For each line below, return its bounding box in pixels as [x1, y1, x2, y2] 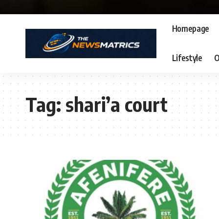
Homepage [172, 23, 210, 34]
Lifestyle [172, 52, 202, 64]
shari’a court [66, 91, 168, 116]
